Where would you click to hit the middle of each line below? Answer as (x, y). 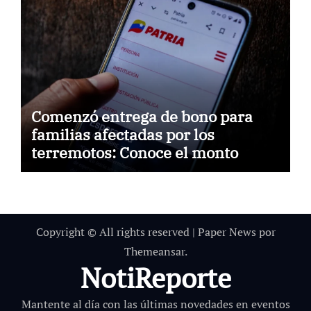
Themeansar (154, 252)
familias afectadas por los (123, 135)
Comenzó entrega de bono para (142, 117)
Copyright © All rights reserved (114, 232)
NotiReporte (155, 278)
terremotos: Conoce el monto (134, 153)
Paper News (227, 232)
